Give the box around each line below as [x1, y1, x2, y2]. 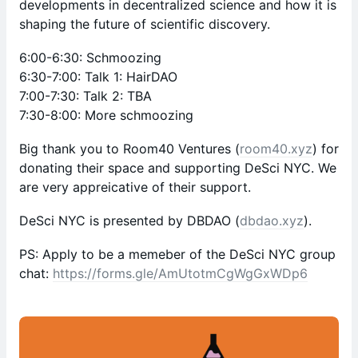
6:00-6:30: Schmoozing [19, 50, 161, 66]
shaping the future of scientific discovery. [19, 16, 270, 32]
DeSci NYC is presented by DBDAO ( [19, 213, 240, 229]
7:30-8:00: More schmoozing [19, 107, 193, 123]
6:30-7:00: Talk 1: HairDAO [19, 69, 177, 85]
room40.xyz [240, 141, 312, 157]
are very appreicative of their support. [19, 179, 251, 195]
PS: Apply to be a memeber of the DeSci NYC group [19, 246, 336, 262]
